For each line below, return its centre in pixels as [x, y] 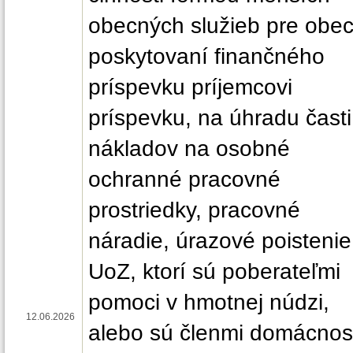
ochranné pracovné [184, 179]
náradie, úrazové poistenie [220, 240]
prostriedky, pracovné [194, 210]
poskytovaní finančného [206, 56]
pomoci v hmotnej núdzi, [209, 302]
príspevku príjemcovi [190, 87]
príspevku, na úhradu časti [220, 117]
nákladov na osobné [189, 148]
